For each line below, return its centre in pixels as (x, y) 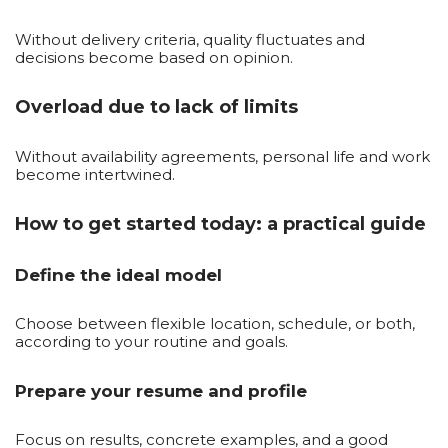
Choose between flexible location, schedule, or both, (215, 323)
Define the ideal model (118, 274)
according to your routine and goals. (151, 341)
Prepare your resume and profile (161, 390)
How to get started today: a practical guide (220, 223)
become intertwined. (95, 174)
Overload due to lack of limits (156, 106)
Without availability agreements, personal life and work (222, 156)
